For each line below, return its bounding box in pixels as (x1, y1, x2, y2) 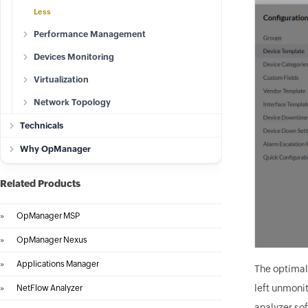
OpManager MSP (16, 211, 80, 221)
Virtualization (34, 74, 89, 85)
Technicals (20, 120, 63, 131)
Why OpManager (20, 144, 91, 154)
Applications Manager (16, 259, 99, 269)
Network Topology (34, 97, 111, 107)
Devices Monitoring (34, 52, 114, 62)
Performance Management (34, 29, 146, 39)
